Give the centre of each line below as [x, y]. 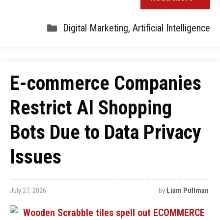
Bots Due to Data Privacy [106, 132]
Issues [36, 157]
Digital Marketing [96, 28]
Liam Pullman [187, 191]
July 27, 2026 [28, 191]
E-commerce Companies [106, 83]
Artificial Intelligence [171, 28]
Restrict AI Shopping [91, 108]
